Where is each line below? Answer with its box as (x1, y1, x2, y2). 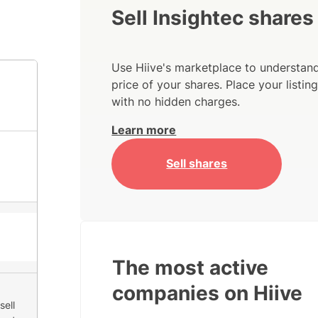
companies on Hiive (112, 281, 303, 306)
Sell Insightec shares (111, 5, 314, 30)
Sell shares (166, 156, 228, 171)
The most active (112, 256, 269, 280)
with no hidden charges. (111, 94, 241, 109)
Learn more (111, 122, 177, 137)
